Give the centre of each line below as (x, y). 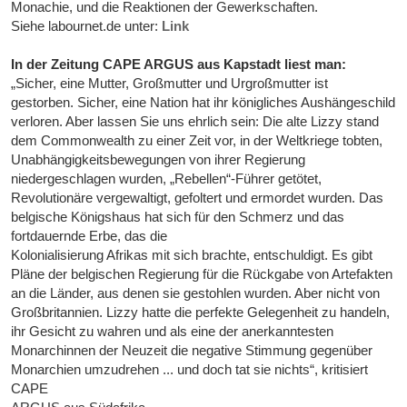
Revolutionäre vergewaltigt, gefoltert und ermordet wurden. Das (198, 198)
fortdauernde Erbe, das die (89, 236)
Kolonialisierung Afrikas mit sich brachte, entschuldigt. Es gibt (192, 255)
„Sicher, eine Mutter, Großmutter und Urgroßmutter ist (170, 84)
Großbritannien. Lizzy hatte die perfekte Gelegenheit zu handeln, (201, 313)
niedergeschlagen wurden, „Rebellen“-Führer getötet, (167, 179)
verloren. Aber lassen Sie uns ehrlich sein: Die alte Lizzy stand (195, 122)
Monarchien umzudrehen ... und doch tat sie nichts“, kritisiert (190, 370)
